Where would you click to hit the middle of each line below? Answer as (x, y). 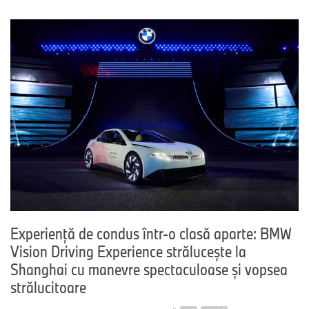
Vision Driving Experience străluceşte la (128, 251)
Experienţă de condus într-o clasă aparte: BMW (151, 233)
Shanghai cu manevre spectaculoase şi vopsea (149, 269)
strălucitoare (48, 287)
